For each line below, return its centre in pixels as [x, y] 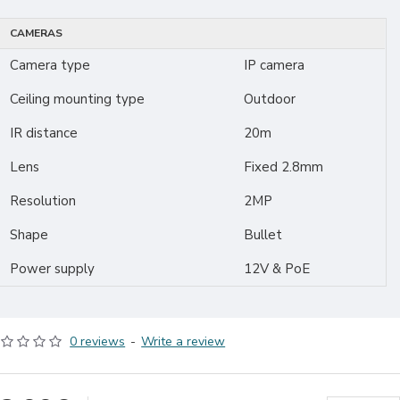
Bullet [263, 235]
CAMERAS [37, 33]
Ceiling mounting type [78, 99]
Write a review [183, 342]
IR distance [44, 133]
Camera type [50, 65]
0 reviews [98, 342]
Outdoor [270, 99]
